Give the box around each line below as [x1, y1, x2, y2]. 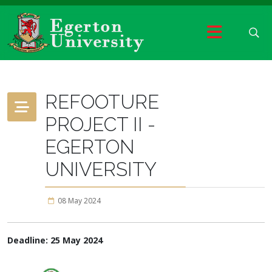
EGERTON [45, 135, 134, 158]
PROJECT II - [45, 113, 155, 135]
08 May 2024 [58, 195, 101, 206]
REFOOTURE [45, 90, 159, 113]
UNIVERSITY [45, 158, 157, 180]
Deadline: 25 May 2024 [7, 234, 103, 246]
